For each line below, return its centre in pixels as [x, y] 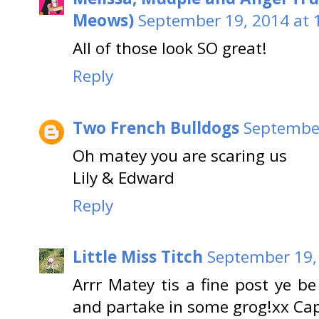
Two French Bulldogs [156, 127]
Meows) [103, 21]
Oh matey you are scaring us [180, 155]
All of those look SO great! [170, 48]
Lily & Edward [124, 177]
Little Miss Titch [138, 257]
